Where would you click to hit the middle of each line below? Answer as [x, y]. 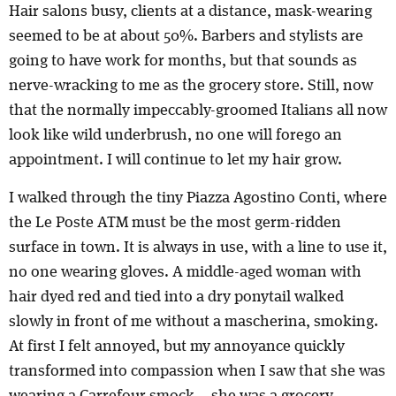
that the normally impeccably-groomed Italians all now [198, 111]
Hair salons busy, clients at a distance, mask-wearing [190, 12]
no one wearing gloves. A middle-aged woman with [185, 272]
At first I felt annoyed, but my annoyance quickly [177, 346]
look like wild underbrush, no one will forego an [175, 136]
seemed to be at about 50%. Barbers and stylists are [186, 37]
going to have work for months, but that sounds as [183, 61]
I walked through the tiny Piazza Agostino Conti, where [198, 198]
